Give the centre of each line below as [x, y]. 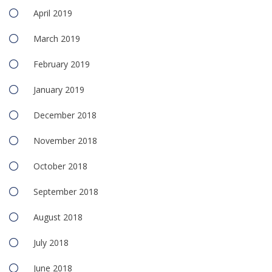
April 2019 [53, 13]
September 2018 [66, 192]
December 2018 [65, 115]
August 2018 [58, 217]
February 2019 [62, 64]
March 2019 [57, 39]
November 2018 [65, 141]
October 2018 [60, 166]
